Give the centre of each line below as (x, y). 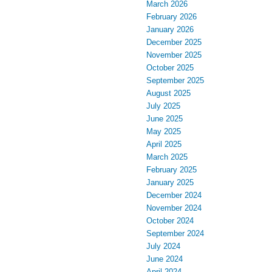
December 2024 (174, 195)
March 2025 (167, 157)
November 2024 (174, 208)
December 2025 (174, 42)
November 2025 (174, 55)
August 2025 (168, 93)
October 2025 (170, 68)
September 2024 (175, 234)
